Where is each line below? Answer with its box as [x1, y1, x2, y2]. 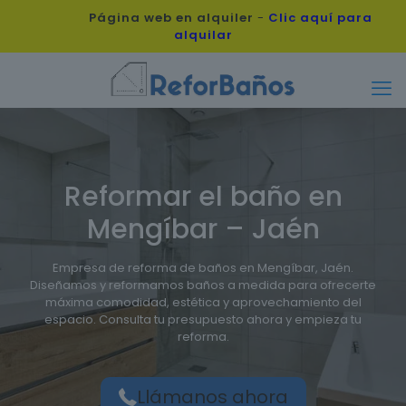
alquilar [173, 26, 233, 43]
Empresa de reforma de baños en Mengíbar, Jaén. [53, 259, 353, 276]
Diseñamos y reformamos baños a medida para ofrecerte [30, 276, 376, 294]
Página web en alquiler [88, 9, 254, 26]
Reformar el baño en [63, 178, 343, 216]
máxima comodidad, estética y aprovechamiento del [44, 294, 362, 311]
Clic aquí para [267, 9, 372, 26]
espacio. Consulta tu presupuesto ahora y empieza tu [44, 311, 362, 328]
